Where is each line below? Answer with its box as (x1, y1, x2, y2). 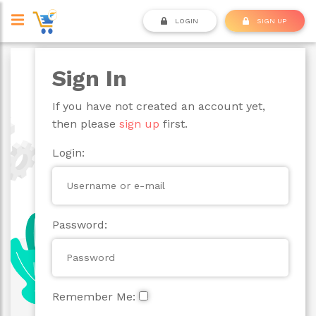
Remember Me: (51, 289, 135, 303)
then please (51, 116, 119, 130)
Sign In (51, 64, 127, 92)
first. (159, 116, 188, 130)
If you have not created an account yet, (51, 99, 265, 113)
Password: (51, 217, 107, 231)
